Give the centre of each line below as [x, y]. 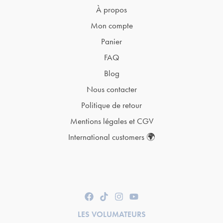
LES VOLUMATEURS [111, 215]
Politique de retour [111, 105]
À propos [111, 9]
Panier [111, 41]
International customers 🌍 [111, 137]
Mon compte [111, 25]
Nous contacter [111, 89]
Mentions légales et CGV [111, 121]
